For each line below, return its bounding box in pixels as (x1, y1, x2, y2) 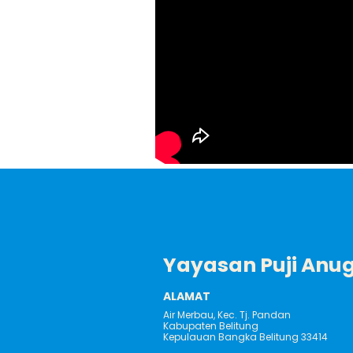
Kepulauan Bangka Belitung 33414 (163, 330, 328, 344)
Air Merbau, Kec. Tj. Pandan (163, 308, 291, 322)
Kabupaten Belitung (163, 319, 258, 333)
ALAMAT (163, 288, 210, 305)
